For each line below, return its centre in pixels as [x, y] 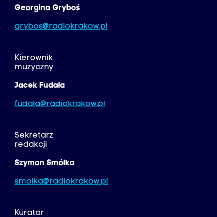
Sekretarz [34, 136]
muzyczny [34, 68]
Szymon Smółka [45, 163]
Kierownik [34, 58]
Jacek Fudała [40, 86]
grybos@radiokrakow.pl [61, 27]
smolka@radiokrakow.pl [61, 182]
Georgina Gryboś [47, 8]
